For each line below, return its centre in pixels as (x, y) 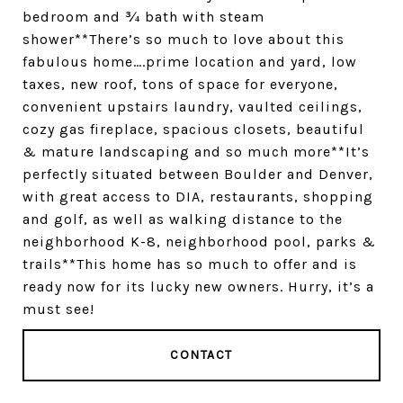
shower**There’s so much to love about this (184, 39)
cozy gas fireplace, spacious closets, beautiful (193, 129)
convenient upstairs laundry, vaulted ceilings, (193, 107)
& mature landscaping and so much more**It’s (196, 152)
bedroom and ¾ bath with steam (143, 17)
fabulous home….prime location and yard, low (190, 62)
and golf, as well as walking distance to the (183, 219)
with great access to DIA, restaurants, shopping (198, 197)
